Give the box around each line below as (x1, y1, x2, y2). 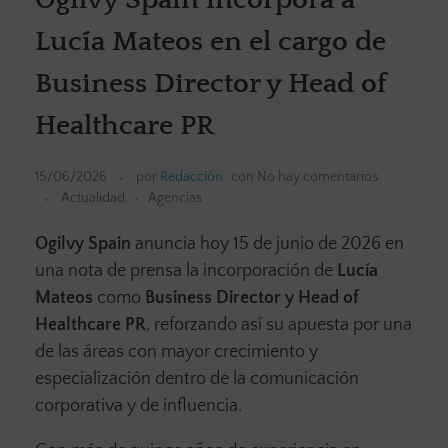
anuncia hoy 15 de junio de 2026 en (131, 234, 404, 255)
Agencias (148, 190, 202, 207)
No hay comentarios (257, 169, 378, 186)
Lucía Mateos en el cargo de (35, 25, 386, 57)
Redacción (160, 169, 223, 186)
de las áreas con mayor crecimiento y (35, 342, 318, 363)
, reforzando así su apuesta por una (146, 315, 412, 336)
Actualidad (61, 190, 125, 207)
